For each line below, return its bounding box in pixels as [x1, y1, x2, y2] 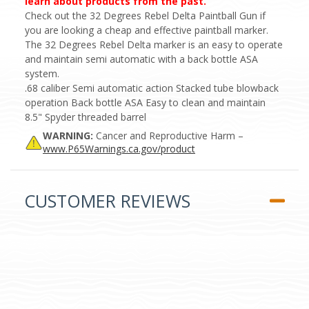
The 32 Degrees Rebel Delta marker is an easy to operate [25, 37, 283, 51]
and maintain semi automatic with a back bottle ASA [25, 52, 258, 66]
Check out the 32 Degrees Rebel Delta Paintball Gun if [25, 8, 266, 22]
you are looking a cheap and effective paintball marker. [25, 23, 268, 37]
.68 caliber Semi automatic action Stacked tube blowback [25, 81, 279, 94]
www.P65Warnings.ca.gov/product [43, 141, 195, 155]
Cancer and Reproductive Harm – [96, 128, 243, 142]
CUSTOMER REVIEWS [24, 188, 190, 212]
